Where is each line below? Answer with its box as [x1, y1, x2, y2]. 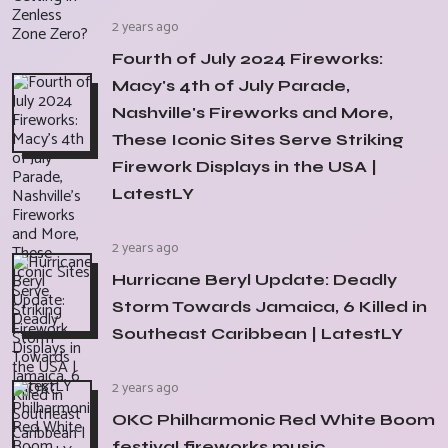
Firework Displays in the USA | [112, 157, 377, 177]
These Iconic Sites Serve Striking [112, 130, 404, 150]
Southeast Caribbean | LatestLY [112, 324, 403, 344]
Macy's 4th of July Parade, [112, 76, 350, 96]
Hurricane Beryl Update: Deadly [112, 270, 397, 290]
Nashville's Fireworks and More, [112, 103, 393, 123]
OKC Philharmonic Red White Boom [112, 410, 435, 430]
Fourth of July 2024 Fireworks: [112, 49, 383, 69]
